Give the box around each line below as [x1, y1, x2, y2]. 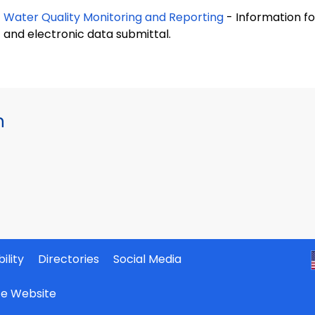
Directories [38, 250, 100, 267]
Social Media [113, 250, 182, 267]
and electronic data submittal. [4, 26, 171, 42]
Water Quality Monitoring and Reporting [4, 9, 224, 25]
